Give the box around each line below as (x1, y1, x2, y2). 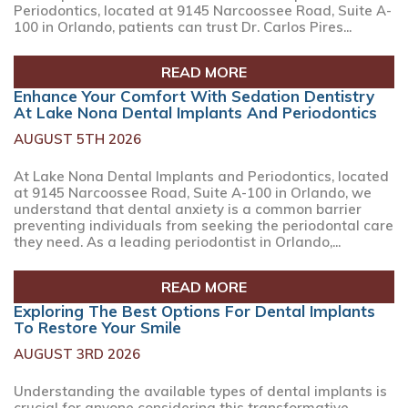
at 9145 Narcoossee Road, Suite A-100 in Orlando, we (14, 183, 372, 201)
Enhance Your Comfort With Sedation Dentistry (14, 87, 374, 106)
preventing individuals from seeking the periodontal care (14, 216, 393, 234)
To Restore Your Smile (14, 318, 181, 337)
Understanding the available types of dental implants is (14, 382, 387, 400)
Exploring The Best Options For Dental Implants (14, 301, 375, 321)
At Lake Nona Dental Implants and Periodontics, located (14, 167, 389, 185)
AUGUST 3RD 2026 (14, 345, 140, 362)
